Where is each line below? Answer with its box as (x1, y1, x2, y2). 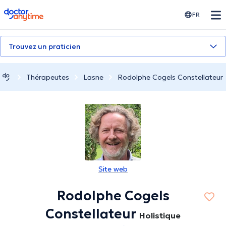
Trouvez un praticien (9, 42, 81, 51)
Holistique (139, 210, 181, 221)
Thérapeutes (26, 72, 69, 82)
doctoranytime (4, 7, 61, 17)
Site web (98, 164, 128, 174)
